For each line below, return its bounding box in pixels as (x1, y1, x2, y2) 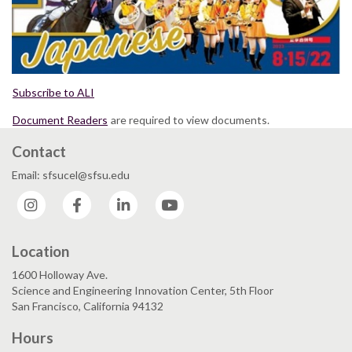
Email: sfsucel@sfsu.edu (12, 167, 130, 181)
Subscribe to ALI (13, 85, 94, 99)
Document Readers (13, 112, 108, 126)
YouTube (186, 190, 232, 204)
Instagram (48, 190, 99, 204)
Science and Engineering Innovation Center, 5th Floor (12, 284, 273, 298)
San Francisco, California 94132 (12, 299, 163, 313)
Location (12, 242, 69, 261)
